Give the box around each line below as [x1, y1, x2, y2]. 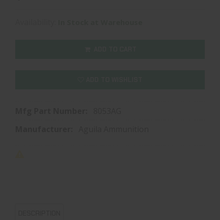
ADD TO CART [91, 45, 137, 54]
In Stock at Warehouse [58, 17, 142, 27]
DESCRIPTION [18, 208, 60, 218]
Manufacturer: [15, 123, 75, 135]
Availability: [15, 16, 58, 27]
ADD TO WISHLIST [84, 75, 142, 84]
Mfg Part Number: [15, 105, 89, 116]
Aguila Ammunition [79, 123, 149, 135]
